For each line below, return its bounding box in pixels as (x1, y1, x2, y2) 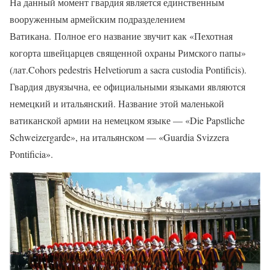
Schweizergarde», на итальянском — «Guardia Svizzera (10, 130, 229, 143)
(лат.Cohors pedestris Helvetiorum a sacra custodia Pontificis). (10, 63, 246, 76)
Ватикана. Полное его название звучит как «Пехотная (10, 29, 233, 42)
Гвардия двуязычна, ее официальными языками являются (10, 80, 245, 93)
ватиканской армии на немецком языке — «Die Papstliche (10, 113, 245, 127)
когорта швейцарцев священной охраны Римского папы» (10, 46, 246, 59)
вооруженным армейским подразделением (10, 12, 185, 25)
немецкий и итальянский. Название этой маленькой (10, 96, 224, 110)
